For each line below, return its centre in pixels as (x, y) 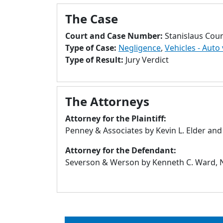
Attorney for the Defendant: (121, 150)
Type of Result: (95, 60)
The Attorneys (107, 101)
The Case (92, 19)
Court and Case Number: (115, 36)
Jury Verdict (147, 60)
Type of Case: (92, 48)
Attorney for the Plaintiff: (116, 118)
